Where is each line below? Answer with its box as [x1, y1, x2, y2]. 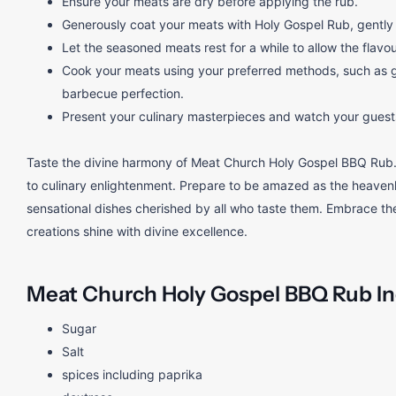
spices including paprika [62, 367, 202, 383]
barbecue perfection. [62, 86, 184, 102]
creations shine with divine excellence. [27, 224, 247, 240]
